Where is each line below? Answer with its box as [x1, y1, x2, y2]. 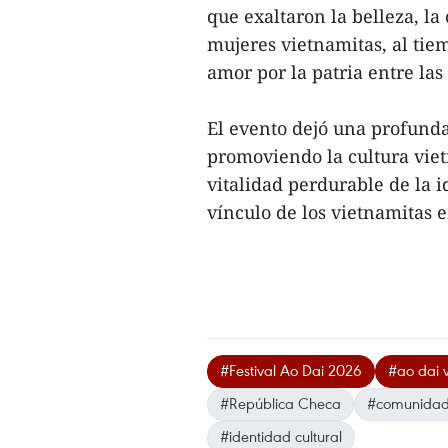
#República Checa [220, 393, 341, 413]
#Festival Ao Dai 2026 [220, 360, 362, 380]
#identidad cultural [220, 426, 342, 446]
